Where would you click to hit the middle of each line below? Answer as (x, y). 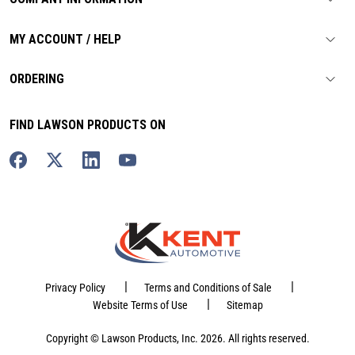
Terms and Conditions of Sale (208, 288)
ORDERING (37, 79)
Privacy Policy (75, 288)
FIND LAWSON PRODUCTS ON (88, 125)
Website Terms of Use (140, 305)
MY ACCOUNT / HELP (65, 39)
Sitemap (244, 305)
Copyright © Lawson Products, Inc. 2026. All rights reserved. (177, 339)
